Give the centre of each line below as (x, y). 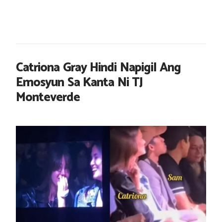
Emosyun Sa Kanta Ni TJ (79, 83)
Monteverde (48, 98)
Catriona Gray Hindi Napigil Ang (98, 68)
